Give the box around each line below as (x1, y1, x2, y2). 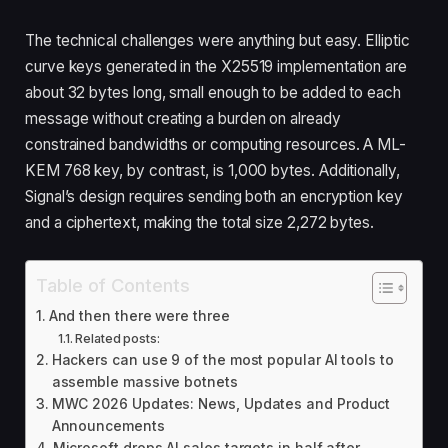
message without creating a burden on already (25, 108, 341, 128)
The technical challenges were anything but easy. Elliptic (25, 30, 410, 50)
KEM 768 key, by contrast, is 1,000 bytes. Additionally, (25, 160, 400, 180)
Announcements (51, 417, 165, 434)
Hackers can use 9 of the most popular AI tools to (51, 351, 394, 368)
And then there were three (48, 307, 230, 324)
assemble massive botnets (51, 373, 238, 390)
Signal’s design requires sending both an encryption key (25, 186, 403, 206)
